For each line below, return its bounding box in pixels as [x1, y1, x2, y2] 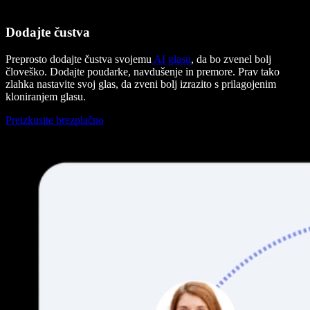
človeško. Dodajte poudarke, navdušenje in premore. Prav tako [6, 65, 280, 77]
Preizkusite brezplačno [6, 113, 104, 126]
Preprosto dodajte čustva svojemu [6, 53, 152, 65]
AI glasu [152, 53, 191, 65]
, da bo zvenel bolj [191, 53, 271, 65]
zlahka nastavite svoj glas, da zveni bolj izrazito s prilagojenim [6, 77, 276, 90]
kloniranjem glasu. [6, 90, 86, 102]
